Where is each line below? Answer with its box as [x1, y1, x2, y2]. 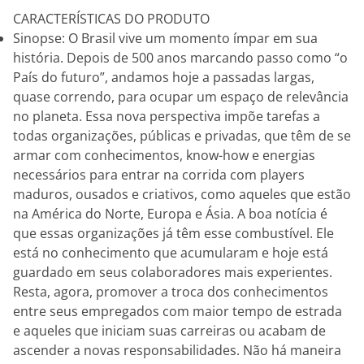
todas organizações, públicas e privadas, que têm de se [13, 127, 351, 145]
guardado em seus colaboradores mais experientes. [13, 263, 332, 281]
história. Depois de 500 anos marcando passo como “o [13, 49, 348, 67]
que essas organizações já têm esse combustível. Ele [13, 224, 334, 242]
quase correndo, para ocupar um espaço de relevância [13, 88, 349, 106]
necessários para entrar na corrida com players [13, 166, 305, 184]
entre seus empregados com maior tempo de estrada [13, 302, 342, 320]
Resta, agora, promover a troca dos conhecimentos [13, 283, 328, 301]
